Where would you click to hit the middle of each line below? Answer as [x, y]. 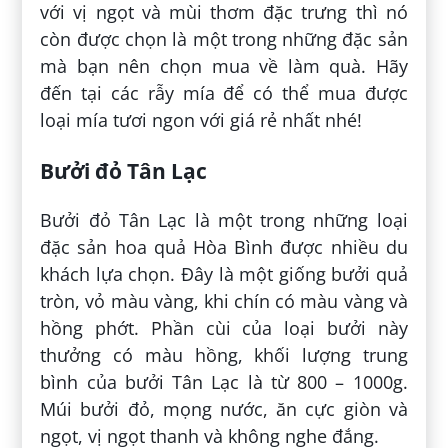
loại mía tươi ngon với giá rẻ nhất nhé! [201, 120]
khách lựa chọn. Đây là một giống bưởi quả [224, 274]
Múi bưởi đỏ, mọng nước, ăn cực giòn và [224, 409]
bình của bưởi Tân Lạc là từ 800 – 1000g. [224, 382]
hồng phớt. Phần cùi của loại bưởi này [224, 328]
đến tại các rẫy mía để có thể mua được [224, 93]
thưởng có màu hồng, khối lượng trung [224, 355]
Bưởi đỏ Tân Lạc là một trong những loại [224, 220]
